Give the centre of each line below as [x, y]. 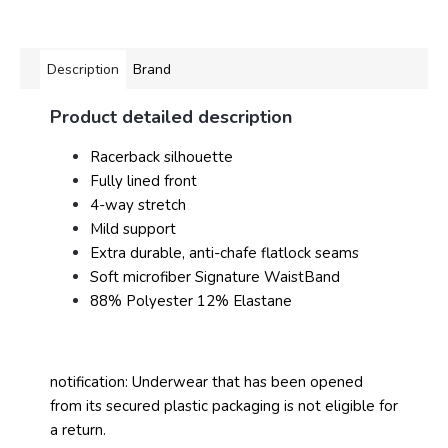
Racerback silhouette [161, 157]
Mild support [133, 229]
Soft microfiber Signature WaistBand [215, 277]
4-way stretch [138, 205]
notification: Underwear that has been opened [206, 382]
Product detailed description [171, 117]
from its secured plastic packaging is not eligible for [224, 406]
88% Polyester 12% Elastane [191, 301]
